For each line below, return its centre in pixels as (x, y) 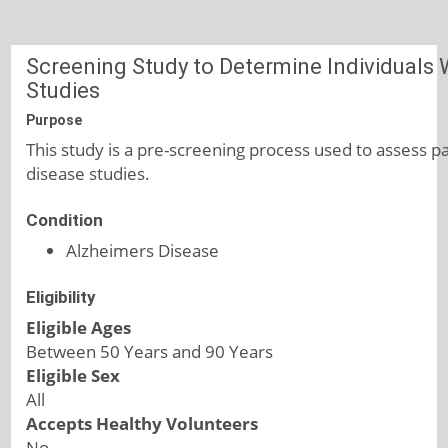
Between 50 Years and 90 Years (150, 351)
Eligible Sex (73, 375)
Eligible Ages (79, 327)
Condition (65, 220)
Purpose (54, 120)
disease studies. (88, 173)
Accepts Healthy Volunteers (142, 423)
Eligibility (61, 297)
